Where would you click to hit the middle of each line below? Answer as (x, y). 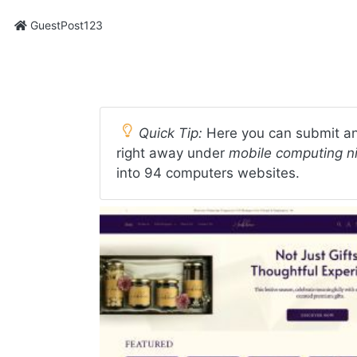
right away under (173, 153)
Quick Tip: (171, 133)
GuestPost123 (65, 25)
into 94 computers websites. (208, 173)
